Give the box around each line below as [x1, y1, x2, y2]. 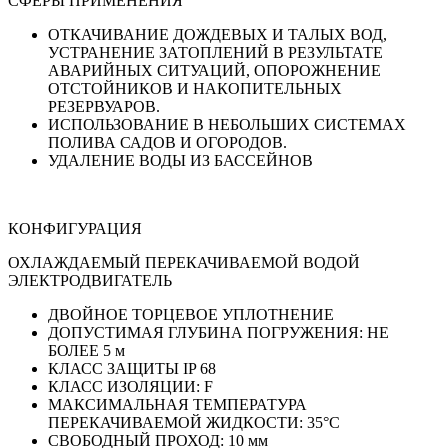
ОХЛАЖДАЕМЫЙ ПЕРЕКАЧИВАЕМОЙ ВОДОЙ [8, 254, 360, 272]
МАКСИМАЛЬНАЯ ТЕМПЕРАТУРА [48, 396, 307, 414]
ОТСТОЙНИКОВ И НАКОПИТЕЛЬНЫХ [48, 80, 342, 98]
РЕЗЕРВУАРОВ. [48, 98, 160, 116]
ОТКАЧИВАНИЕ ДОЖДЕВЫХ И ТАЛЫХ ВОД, [48, 26, 387, 44]
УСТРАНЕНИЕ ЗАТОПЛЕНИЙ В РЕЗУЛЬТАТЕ [48, 44, 383, 62]
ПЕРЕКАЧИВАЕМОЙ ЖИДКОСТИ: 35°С [48, 414, 340, 432]
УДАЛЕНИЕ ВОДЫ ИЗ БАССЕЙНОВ [48, 152, 313, 170]
